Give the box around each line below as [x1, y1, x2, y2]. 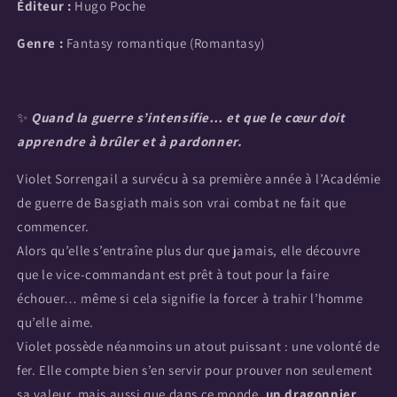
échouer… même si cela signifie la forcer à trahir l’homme [17, 290, 363, 307]
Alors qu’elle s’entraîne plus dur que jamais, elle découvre [17, 242, 361, 259]
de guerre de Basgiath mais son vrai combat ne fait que [17, 194, 346, 211]
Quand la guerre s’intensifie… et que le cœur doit [31, 109, 346, 126]
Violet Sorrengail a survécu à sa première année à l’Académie [17, 170, 382, 187]
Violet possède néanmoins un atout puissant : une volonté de [17, 338, 380, 354]
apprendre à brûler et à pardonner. [17, 133, 242, 150]
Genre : [17, 35, 66, 51]
